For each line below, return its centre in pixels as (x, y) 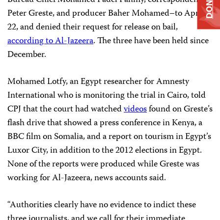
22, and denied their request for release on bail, (93, 27)
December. (27, 55)
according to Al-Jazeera (50, 41)
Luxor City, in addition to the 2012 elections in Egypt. (105, 151)
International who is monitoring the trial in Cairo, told (107, 96)
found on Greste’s (180, 110)
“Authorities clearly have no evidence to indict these (102, 205)
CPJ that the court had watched (66, 110)
